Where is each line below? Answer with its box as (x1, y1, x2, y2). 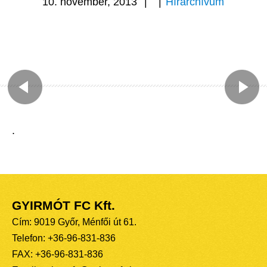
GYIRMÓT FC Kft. (12, 198, 115, 213)
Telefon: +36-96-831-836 (12, 233, 116, 244)
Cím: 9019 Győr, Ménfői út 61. (12, 217, 136, 228)
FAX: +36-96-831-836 (12, 249, 103, 260)
